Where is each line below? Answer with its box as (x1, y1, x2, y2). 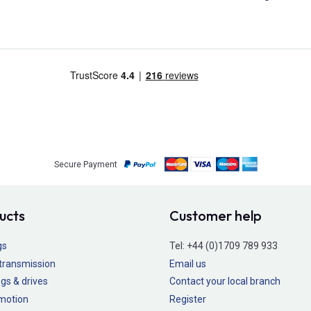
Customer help (169, 207, 262, 225)
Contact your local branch (169, 276, 280, 287)
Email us (169, 258, 206, 269)
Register (169, 293, 206, 305)
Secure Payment (53, 159, 117, 169)
